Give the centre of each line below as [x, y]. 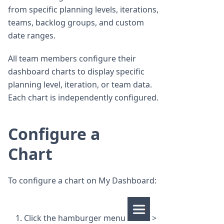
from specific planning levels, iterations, [83, 10]
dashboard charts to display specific [76, 72]
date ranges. [32, 36]
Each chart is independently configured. [83, 98]
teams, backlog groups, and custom [76, 23]
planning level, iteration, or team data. [80, 85]
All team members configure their [72, 59]
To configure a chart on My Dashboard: [82, 181]
